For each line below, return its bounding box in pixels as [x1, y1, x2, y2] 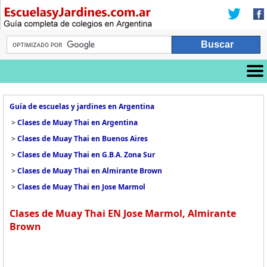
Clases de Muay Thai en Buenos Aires [17, 133, 148, 144]
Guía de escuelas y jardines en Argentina [10, 101, 154, 111]
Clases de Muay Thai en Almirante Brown [17, 166, 162, 176]
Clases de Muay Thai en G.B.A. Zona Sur [17, 150, 155, 160]
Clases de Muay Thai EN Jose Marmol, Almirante [10, 207, 236, 220]
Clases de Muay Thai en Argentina [17, 117, 138, 128]
